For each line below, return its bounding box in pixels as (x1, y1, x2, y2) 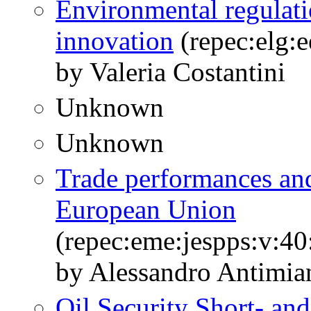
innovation (56, 26, 174, 56)
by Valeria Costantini (56, 57, 285, 87)
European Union (56, 194, 236, 225)
